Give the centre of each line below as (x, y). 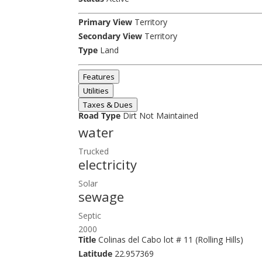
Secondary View (111, 36)
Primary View (106, 22)
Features (99, 77)
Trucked (94, 151)
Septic (90, 216)
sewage (101, 196)
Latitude (96, 254)
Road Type (100, 116)
